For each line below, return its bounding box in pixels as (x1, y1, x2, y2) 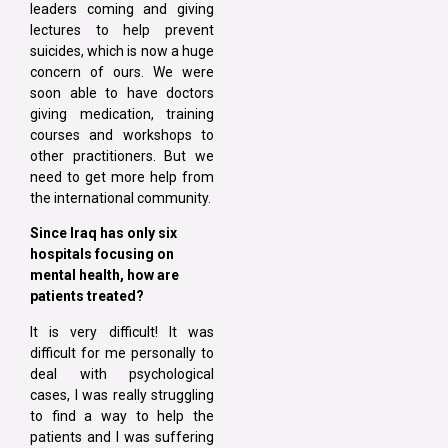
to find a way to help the (30, 407, 214, 424)
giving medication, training (30, 105, 214, 122)
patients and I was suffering (30, 428, 214, 445)
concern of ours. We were (30, 63, 214, 80)
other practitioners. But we (30, 147, 214, 164)
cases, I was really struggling (30, 386, 214, 403)
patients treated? (30, 288, 147, 305)
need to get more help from (30, 168, 214, 185)
